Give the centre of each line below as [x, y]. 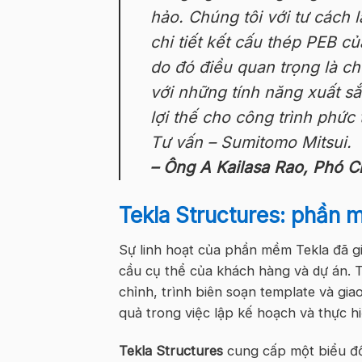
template [290, 292]
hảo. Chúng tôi [206, 17]
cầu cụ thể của [168, 271]
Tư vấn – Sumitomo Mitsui [249, 143]
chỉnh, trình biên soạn [189, 292]
